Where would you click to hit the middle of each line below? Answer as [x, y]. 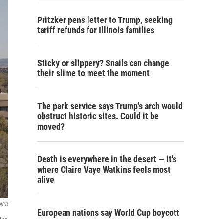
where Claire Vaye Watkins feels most [104, 169]
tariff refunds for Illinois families [96, 30]
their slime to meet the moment [93, 73]
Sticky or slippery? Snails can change [103, 63]
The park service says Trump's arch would [110, 106]
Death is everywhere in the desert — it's [107, 159]
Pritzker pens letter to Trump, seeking [105, 20]
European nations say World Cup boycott [108, 212]
